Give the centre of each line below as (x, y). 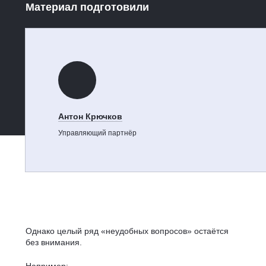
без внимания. (54, 242)
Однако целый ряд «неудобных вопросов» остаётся (127, 231)
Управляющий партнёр (98, 133)
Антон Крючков (91, 116)
